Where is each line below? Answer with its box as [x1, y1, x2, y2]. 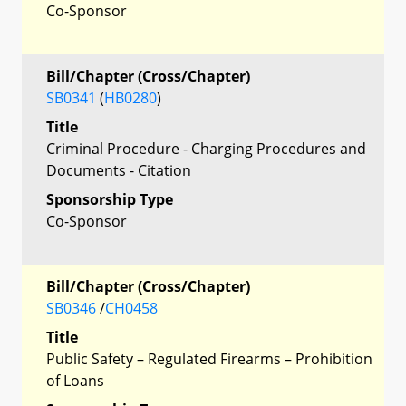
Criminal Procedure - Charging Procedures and [46, 138, 366, 159]
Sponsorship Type [46, 188, 173, 209]
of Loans [46, 370, 104, 391]
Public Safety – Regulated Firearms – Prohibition [46, 348, 372, 369]
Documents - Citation [46, 159, 191, 180]
